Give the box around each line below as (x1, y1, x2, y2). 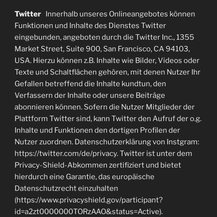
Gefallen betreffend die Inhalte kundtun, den (15, 79, 166, 88)
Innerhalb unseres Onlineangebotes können (46, 9, 195, 18)
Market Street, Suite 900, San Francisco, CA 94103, (15, 44, 190, 53)
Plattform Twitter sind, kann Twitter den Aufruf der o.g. (15, 114, 201, 123)
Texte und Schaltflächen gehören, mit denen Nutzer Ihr (15, 67, 201, 77)
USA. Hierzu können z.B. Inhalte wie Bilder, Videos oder (15, 56, 200, 65)
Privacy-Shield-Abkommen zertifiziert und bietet (15, 160, 181, 170)
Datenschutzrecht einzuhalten (15, 184, 118, 193)
